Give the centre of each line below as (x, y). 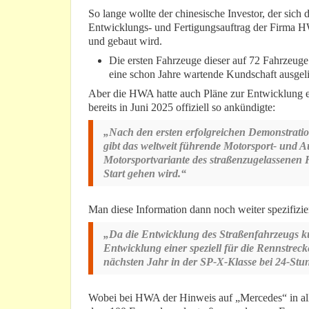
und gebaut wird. (125, 41)
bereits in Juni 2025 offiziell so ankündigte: (182, 108)
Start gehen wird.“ (145, 174)
